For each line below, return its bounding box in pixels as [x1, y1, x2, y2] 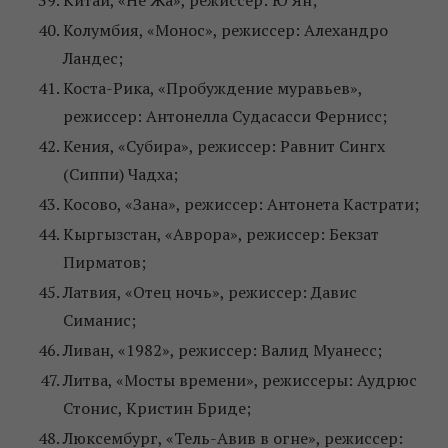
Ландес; [63, 47, 123, 70]
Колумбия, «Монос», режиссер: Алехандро [63, 19, 388, 42]
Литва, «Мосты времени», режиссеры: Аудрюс [63, 369, 417, 392]
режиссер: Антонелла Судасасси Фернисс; [63, 105, 387, 128]
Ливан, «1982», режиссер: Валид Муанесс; [63, 339, 382, 362]
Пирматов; [63, 251, 146, 274]
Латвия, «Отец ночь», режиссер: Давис [63, 281, 357, 304]
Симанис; [63, 309, 136, 332]
